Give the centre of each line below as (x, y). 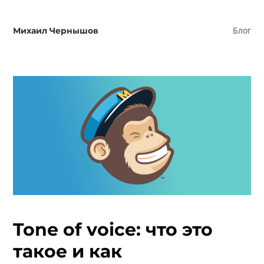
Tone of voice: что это (113, 229)
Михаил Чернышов (56, 31)
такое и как (68, 251)
